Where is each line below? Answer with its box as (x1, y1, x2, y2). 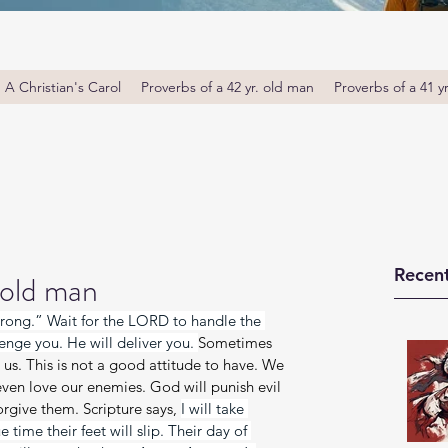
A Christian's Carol (5, 78, 121, 96)
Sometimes (198, 333, 276, 352)
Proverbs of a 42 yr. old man (141, 78, 314, 96)
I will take (181, 399, 248, 418)
